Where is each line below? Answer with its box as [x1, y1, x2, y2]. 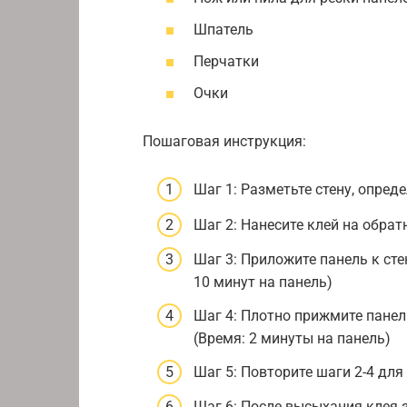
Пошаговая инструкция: [143, 133, 306, 151]
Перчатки [194, 53, 259, 71]
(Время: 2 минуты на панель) [194, 330, 391, 348]
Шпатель [194, 21, 253, 39]
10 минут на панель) [194, 273, 333, 291]
